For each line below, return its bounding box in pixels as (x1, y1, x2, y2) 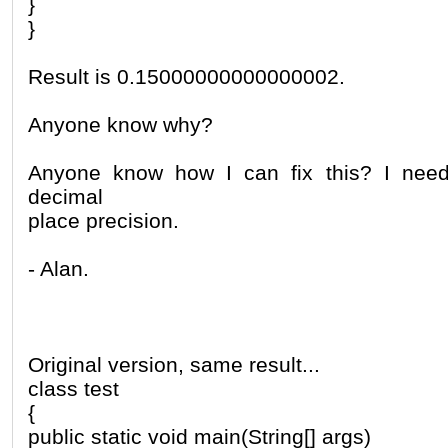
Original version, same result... (28, 352, 320, 376)
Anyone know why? (28, 112, 213, 136)
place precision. (28, 208, 179, 232)
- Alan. (28, 256, 89, 280)
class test (28, 376, 119, 400)
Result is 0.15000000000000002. (28, 64, 345, 88)
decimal (28, 184, 103, 208)
